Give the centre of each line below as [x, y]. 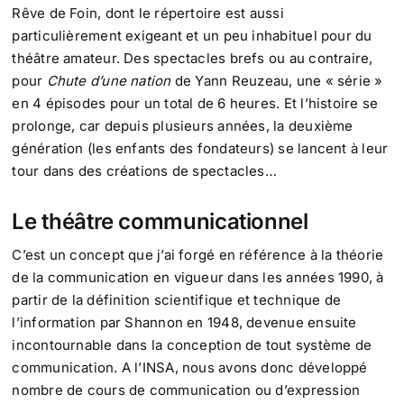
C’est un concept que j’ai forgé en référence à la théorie [198, 255]
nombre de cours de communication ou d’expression [186, 390]
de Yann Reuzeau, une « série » [277, 81]
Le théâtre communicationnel [160, 222]
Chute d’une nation [109, 81]
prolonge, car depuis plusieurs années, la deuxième [183, 126]
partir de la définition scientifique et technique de [177, 300]
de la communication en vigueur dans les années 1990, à [198, 278]
